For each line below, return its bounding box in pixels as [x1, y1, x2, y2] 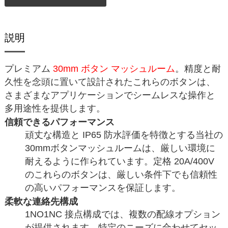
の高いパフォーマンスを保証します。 [24, 183, 181, 193]
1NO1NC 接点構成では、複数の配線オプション [24, 209, 220, 219]
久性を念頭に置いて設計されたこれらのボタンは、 [4, 77, 215, 87]
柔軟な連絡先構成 [4, 196, 78, 207]
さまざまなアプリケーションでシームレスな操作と [4, 90, 215, 100]
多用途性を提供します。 [4, 103, 105, 113]
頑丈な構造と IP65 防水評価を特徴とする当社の [24, 130, 223, 140]
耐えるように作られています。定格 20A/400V [24, 156, 214, 166]
